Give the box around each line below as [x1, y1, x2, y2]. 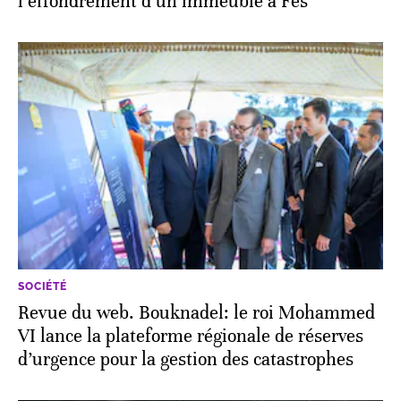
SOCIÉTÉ [18, 279, 67, 293]
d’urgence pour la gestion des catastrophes [18, 347, 354, 371]
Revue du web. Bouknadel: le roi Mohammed [18, 301, 375, 324]
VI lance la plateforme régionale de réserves [18, 324, 363, 347]
